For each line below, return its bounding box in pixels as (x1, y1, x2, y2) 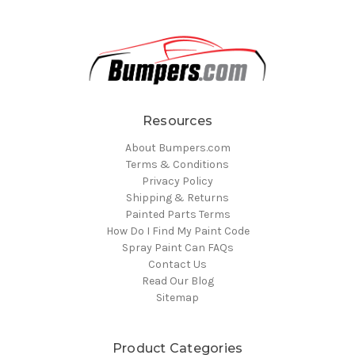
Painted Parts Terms (124, 208, 231, 222)
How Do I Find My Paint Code (105, 224, 250, 239)
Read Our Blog (141, 274, 214, 288)
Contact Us (148, 258, 207, 272)
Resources (142, 113, 213, 129)
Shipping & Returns (126, 191, 229, 205)
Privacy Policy (142, 174, 213, 189)
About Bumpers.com (124, 141, 231, 155)
